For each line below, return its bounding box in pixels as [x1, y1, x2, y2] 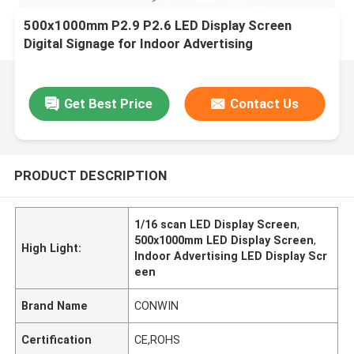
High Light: [21, 241, 82, 254]
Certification [21, 333, 92, 346]
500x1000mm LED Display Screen [134, 233, 314, 247]
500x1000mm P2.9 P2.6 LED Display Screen [24, 17, 292, 34]
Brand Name [21, 299, 88, 312]
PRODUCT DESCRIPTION [13, 167, 167, 183]
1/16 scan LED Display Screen [134, 217, 298, 231]
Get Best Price [64, 95, 153, 111]
